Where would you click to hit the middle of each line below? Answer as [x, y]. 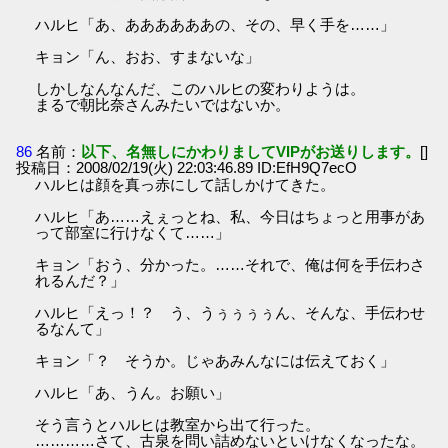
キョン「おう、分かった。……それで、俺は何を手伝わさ [230, 265]
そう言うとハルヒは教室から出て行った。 [178, 425]
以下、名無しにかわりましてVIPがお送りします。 [251, 152]
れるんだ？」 [80, 281]
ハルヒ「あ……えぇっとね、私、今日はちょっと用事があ [230, 217]
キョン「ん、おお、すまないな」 [148, 56]
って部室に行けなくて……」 [133, 233]
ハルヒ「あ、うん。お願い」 [133, 393]
